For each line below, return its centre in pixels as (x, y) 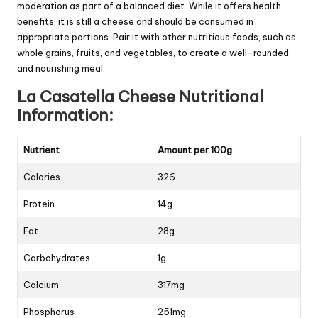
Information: (65, 115)
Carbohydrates (57, 258)
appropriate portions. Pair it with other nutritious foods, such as (157, 37)
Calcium (41, 285)
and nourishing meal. (61, 68)
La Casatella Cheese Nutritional (140, 97)
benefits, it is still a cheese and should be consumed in (135, 22)
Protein (39, 204)
